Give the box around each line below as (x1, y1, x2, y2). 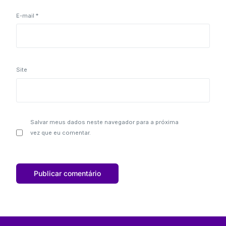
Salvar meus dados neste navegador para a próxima (30, 118, 179, 126)
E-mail (16, 12, 36, 19)
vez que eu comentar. (30, 129, 91, 136)
